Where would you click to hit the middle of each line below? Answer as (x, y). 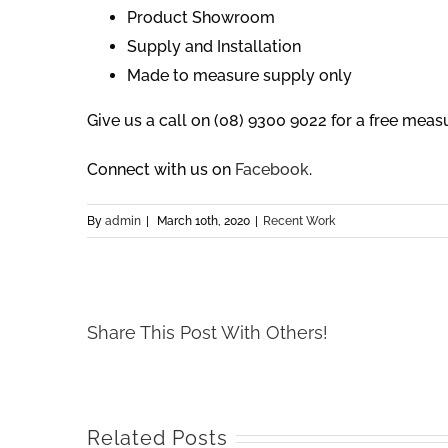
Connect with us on (161, 170)
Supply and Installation (214, 47)
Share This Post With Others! (207, 333)
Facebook (272, 170)
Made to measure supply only (239, 76)
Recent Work (299, 221)
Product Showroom (201, 18)
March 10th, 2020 (203, 221)
